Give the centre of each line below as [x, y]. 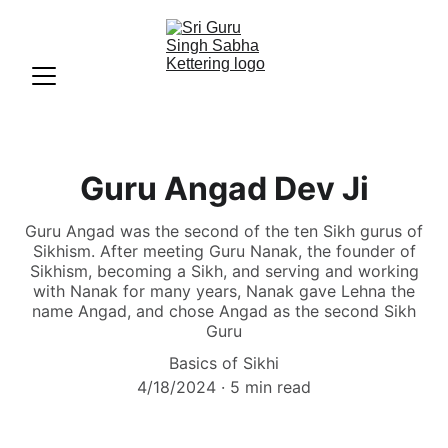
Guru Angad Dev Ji [224, 188]
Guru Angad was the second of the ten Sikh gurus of [224, 231]
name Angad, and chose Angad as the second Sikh [224, 311]
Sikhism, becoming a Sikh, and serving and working [224, 271]
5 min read [270, 387]
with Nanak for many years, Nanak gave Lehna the [224, 291]
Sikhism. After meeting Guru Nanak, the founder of [224, 251]
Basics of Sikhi [224, 363]
